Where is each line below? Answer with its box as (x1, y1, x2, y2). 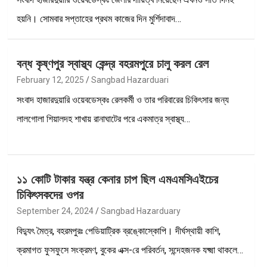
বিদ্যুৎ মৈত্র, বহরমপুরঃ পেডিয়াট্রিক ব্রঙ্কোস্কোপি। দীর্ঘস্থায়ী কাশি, (16, 225, 221, 237)
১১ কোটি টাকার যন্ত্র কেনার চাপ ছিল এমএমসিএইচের (16, 172, 218, 186)
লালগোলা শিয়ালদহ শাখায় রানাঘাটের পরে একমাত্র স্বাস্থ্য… (16, 113, 190, 125)
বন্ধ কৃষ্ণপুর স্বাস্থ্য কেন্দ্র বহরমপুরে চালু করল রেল (16, 57, 209, 70)
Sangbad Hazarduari (91, 74, 169, 85)
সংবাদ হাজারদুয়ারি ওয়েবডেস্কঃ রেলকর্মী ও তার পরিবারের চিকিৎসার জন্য (16, 94, 229, 105)
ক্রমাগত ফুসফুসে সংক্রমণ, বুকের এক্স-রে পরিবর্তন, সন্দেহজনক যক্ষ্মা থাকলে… (16, 244, 243, 256)
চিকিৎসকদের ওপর (16, 188, 83, 201)
